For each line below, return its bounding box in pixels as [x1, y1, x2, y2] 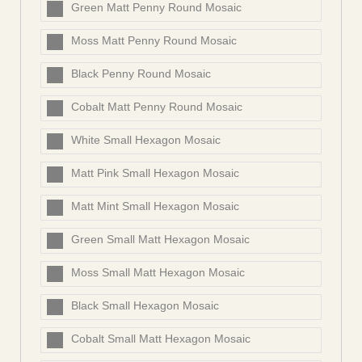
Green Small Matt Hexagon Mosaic [71, 233, 250, 246]
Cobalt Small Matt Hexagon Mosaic [71, 332, 250, 346]
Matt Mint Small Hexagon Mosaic [71, 200, 239, 213]
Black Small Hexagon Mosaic [71, 299, 219, 313]
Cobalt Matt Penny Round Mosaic [71, 100, 242, 114]
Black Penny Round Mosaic [71, 67, 211, 81]
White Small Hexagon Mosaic [71, 133, 221, 147]
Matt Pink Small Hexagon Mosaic [71, 166, 239, 180]
